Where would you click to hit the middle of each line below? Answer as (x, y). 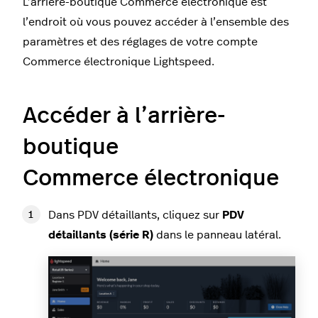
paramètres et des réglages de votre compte (140, 42)
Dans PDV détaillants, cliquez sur (135, 215)
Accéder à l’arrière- (124, 116)
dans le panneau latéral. (217, 235)
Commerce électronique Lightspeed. (119, 62)
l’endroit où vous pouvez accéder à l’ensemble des (156, 22)
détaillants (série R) (101, 235)
